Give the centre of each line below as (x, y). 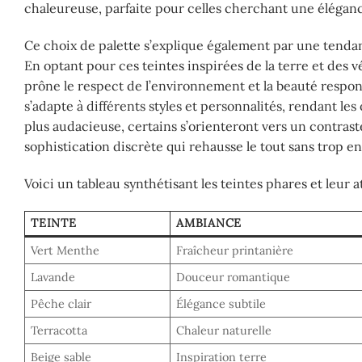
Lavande (53, 277)
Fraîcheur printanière (235, 250)
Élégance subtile (221, 303)
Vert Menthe (65, 250)
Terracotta (59, 330)
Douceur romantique (234, 277)
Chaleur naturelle (224, 330)
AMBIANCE (209, 223)
